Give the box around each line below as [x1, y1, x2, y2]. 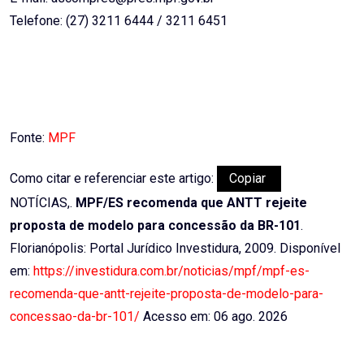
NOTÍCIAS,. [10, 195, 76, 211]
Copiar [229, 171, 269, 187]
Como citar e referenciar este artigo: [10, 171, 217, 187]
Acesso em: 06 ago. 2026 [140, 309, 288, 325]
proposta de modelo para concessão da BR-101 [10, 218, 301, 234]
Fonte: [10, 130, 48, 146]
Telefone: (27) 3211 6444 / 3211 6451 [10, 13, 227, 29]
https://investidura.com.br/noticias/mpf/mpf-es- [33, 263, 310, 279]
